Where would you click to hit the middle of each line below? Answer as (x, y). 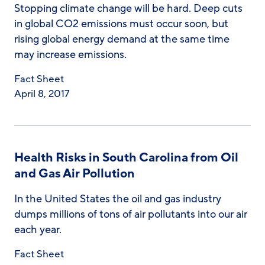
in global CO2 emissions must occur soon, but (121, 24)
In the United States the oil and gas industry (118, 199)
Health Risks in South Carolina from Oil (126, 158)
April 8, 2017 (42, 94)
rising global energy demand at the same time (122, 39)
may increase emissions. (70, 54)
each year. (38, 230)
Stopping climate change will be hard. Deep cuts (128, 8)
